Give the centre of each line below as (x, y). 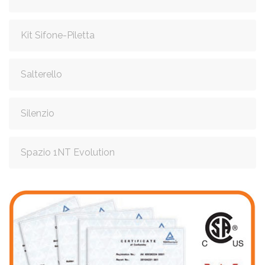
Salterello (41, 75)
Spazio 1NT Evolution (68, 153)
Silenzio (38, 114)
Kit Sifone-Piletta (58, 35)
